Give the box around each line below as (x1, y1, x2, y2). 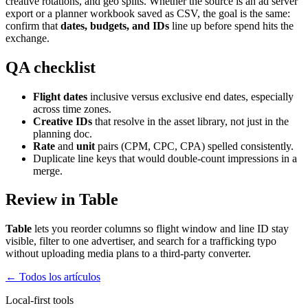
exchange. (5, 32, 49, 44)
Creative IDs (33, 115, 92, 127)
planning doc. (33, 127, 92, 140)
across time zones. (33, 102, 111, 115)
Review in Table (5, 190, 118, 209)
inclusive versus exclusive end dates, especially (87, 90, 294, 102)
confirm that (5, 19, 60, 32)
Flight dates (33, 90, 87, 102)
